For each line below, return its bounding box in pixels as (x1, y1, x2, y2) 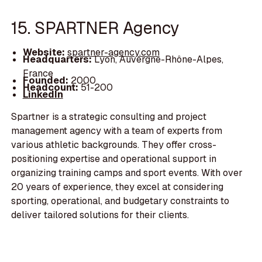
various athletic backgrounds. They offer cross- (11, 138, 217, 151)
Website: (22, 46, 67, 58)
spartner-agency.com (67, 46, 160, 58)
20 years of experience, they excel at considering (11, 180, 224, 193)
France (22, 67, 53, 80)
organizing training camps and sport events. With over (11, 166, 243, 179)
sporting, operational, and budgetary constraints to (11, 194, 230, 207)
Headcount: (22, 81, 78, 94)
